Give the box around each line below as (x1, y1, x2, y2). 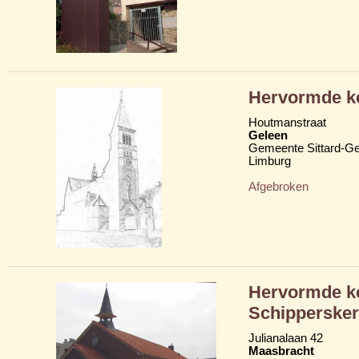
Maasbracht (248, 344, 314, 357)
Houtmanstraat (248, 115, 326, 129)
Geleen (248, 128, 288, 142)
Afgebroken (248, 179, 309, 193)
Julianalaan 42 (248, 331, 323, 345)
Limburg (248, 154, 291, 167)
